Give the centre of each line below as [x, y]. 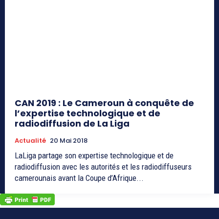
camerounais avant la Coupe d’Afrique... [79, 178]
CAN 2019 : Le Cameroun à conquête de [104, 103]
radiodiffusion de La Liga [72, 123]
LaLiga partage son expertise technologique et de [94, 155]
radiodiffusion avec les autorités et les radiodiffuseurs [103, 166]
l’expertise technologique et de [88, 113]
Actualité [30, 140]
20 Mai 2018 [69, 140]
